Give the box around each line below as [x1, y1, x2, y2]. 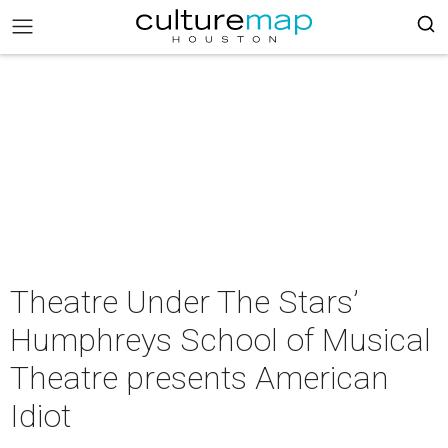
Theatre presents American [10, 359, 389, 397]
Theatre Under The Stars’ [10, 283, 359, 321]
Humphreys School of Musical [10, 321, 431, 359]
